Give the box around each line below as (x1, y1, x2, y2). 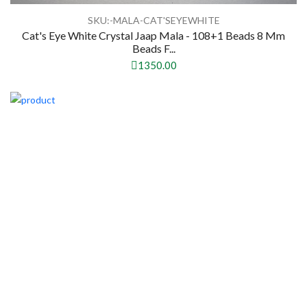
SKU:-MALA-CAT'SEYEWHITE (87, 14, 220, 27)
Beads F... (132, 42, 175, 56)
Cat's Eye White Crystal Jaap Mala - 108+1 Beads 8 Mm (22, 29, 285, 42)
